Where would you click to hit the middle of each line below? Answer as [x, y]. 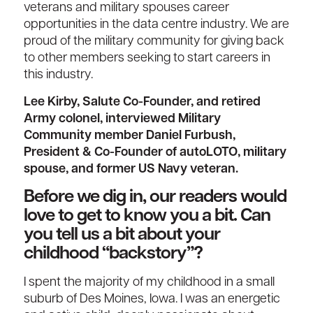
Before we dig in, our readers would [155, 197]
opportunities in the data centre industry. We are [156, 25]
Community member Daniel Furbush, [129, 136]
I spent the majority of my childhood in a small [149, 282]
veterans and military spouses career [126, 8]
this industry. [58, 75]
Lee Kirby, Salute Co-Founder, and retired [142, 102]
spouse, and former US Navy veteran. [131, 169]
